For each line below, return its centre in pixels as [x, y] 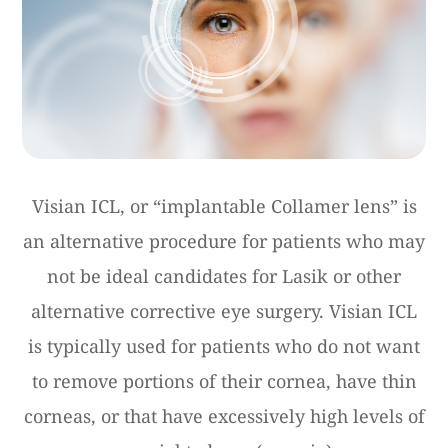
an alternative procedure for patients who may [224, 240]
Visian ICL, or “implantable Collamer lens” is [224, 205]
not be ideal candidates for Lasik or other [224, 275]
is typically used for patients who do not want [224, 345]
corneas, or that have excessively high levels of [224, 415]
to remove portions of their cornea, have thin [224, 380]
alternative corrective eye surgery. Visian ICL [224, 310]
